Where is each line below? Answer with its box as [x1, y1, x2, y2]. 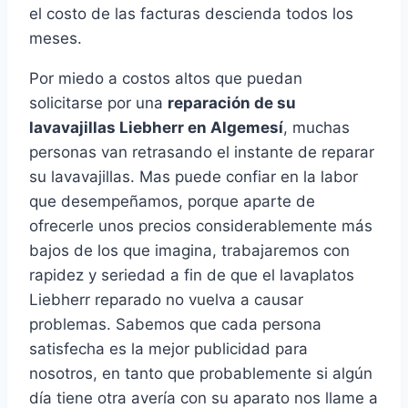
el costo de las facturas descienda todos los [29, 5, 353, 24]
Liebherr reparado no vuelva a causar [29, 291, 303, 310]
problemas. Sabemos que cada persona [29, 315, 321, 334]
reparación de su [168, 94, 296, 113]
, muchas [283, 118, 350, 138]
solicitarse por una [29, 94, 168, 113]
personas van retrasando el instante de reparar [29, 143, 374, 162]
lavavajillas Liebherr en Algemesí [29, 118, 283, 138]
